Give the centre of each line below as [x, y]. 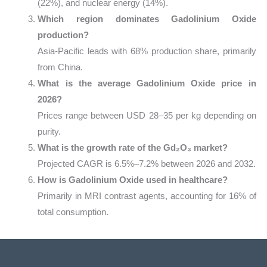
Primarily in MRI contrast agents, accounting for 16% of [147, 195]
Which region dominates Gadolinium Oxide [147, 18]
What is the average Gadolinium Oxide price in [147, 83]
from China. [60, 67]
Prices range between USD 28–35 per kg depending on [147, 115]
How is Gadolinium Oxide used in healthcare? [133, 179]
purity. [49, 131]
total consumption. [73, 212]
